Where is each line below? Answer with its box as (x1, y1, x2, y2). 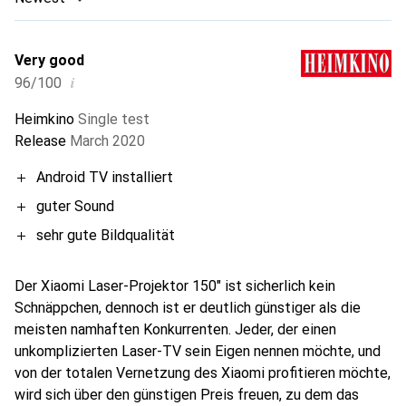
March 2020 (70, 131, 145, 150)
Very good (14, 51, 84, 69)
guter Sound (36, 197, 114, 215)
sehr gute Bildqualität (36, 226, 175, 244)
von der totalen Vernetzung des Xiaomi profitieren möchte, (14, 363, 391, 382)
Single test (78, 110, 150, 128)
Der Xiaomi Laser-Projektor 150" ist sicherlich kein (14, 276, 335, 295)
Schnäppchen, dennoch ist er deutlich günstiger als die (14, 298, 361, 316)
